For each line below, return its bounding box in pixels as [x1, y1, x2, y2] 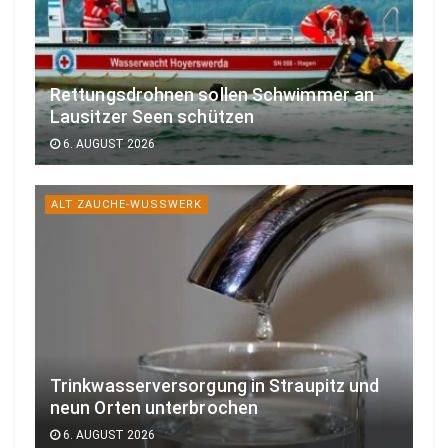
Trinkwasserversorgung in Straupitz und [50, 375, 380, 396]
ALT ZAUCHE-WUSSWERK [51, 198, 194, 212]
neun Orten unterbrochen [50, 397, 259, 418]
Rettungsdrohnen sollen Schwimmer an [50, 85, 375, 106]
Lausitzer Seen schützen [50, 107, 255, 128]
